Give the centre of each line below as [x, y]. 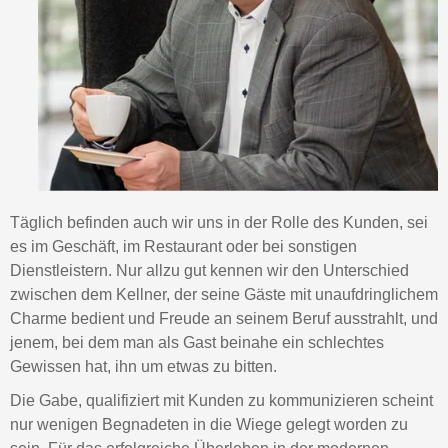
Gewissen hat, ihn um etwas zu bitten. [143, 367]
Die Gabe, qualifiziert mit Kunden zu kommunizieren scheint [221, 401]
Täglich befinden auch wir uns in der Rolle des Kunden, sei [219, 223]
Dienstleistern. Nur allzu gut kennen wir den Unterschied [209, 271]
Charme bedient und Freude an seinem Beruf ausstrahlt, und [224, 319]
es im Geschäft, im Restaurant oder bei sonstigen [183, 247]
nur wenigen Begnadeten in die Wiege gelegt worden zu [209, 425]
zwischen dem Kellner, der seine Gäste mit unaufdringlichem [224, 295]
